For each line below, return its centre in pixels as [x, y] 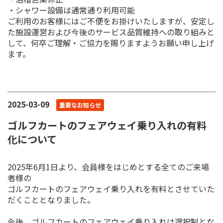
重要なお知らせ [80, 105]
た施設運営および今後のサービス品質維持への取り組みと [111, 32]
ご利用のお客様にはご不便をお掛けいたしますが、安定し [111, 21]
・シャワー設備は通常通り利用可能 [71, 10]
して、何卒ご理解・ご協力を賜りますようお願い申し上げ [111, 43]
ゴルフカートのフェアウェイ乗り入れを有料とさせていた [111, 188]
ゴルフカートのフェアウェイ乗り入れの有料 [107, 125]
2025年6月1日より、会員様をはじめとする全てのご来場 [108, 167]
